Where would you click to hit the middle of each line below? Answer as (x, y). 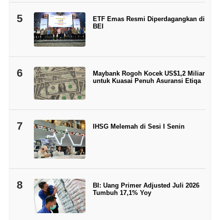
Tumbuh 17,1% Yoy (122, 193)
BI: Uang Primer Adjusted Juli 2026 (146, 186)
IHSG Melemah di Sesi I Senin (138, 127)
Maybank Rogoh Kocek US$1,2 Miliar (149, 73)
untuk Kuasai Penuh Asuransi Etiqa (147, 81)
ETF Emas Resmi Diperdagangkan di (149, 19)
